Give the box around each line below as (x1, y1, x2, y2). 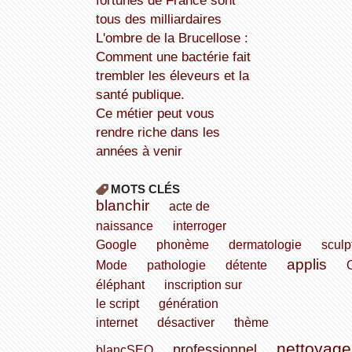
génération (158, 296, 218, 311)
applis (286, 255, 327, 273)
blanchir (95, 196, 149, 214)
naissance (95, 218, 153, 233)
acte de (168, 199, 210, 214)
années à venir (95, 143, 182, 159)
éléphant (95, 277, 145, 292)
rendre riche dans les (95, 124, 220, 141)
